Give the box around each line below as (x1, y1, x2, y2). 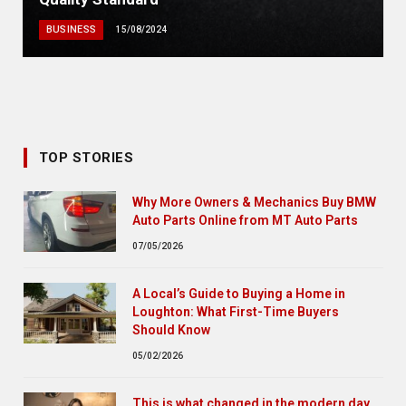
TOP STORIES (39, 149, 133, 166)
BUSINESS (45, 23, 97, 35)
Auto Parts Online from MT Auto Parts (132, 212, 358, 227)
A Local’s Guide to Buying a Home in (132, 285, 345, 301)
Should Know (132, 322, 210, 337)
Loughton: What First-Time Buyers (132, 304, 339, 319)
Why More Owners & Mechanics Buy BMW (132, 194, 376, 209)
